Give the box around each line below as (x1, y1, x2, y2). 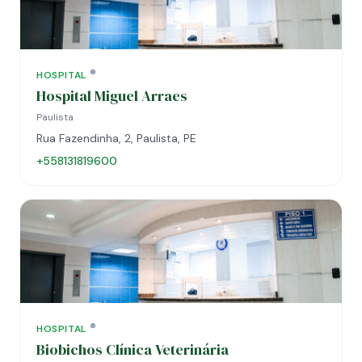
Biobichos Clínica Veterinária (36, 339, 229, 360)
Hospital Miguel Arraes (36, 86, 187, 106)
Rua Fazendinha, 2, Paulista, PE (36, 131, 196, 145)
